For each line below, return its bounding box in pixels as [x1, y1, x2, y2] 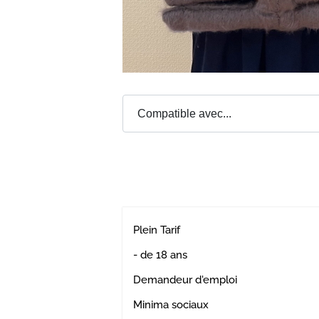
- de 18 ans [133, 248, 187, 261]
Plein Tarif [133, 223, 180, 236]
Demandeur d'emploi [133, 273, 237, 286]
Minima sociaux [133, 298, 209, 311]
